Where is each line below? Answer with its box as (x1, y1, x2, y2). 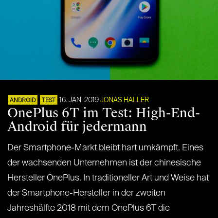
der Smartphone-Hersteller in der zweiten (7, 189, 165, 198)
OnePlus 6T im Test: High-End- (7, 105, 200, 122)
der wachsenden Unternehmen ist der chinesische (7, 159, 201, 168)
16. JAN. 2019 (59, 97, 99, 104)
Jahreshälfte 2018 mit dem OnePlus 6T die (7, 204, 170, 213)
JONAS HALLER (100, 97, 149, 104)
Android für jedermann (7, 118, 147, 135)
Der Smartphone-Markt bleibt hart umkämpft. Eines (7, 144, 203, 153)
